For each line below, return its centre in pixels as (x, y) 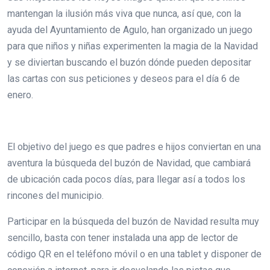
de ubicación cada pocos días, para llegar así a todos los (126, 179)
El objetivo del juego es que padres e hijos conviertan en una (134, 146)
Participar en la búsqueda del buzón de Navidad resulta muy (133, 221)
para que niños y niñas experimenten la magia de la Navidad (133, 46)
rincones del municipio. (55, 195)
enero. (20, 95)
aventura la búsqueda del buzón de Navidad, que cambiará (129, 163)
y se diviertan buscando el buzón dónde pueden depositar (129, 62)
